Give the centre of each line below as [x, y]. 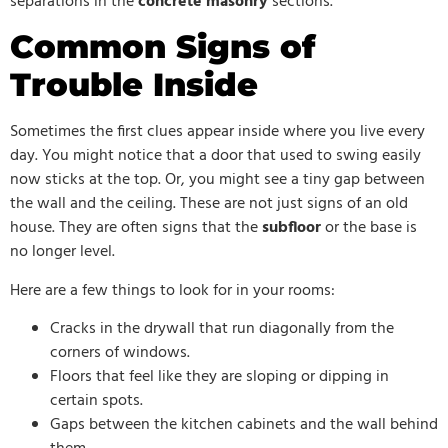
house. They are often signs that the [136, 228]
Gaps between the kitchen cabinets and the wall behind [244, 425]
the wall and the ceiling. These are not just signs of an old [209, 204]
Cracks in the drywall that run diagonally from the [222, 329]
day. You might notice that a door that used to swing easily [215, 156]
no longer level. [62, 252]
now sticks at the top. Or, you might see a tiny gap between [217, 180]
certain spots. [96, 401]
